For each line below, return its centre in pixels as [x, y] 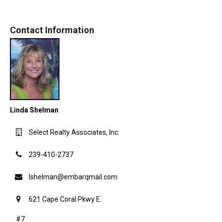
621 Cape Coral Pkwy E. [64, 199]
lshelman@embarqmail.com [73, 177]
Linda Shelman [34, 110]
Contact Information [52, 30]
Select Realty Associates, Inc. [73, 132]
